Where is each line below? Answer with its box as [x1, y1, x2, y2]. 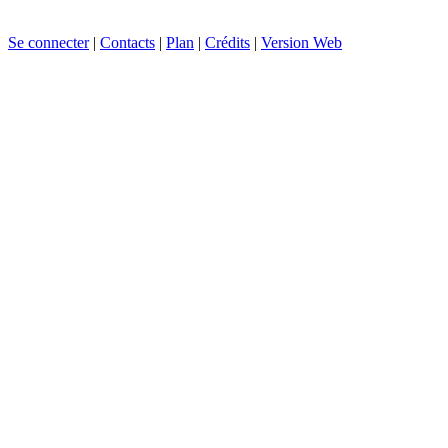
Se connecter [8, 33, 89, 51]
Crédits [205, 33, 250, 51]
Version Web [261, 33, 342, 51]
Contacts [100, 33, 155, 51]
